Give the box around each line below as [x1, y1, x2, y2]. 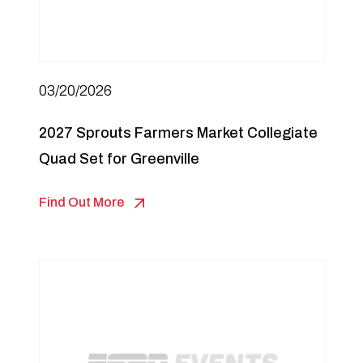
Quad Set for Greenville [38, 151, 199, 167]
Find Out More [38, 195, 124, 209]
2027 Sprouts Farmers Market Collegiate [38, 125, 318, 141]
